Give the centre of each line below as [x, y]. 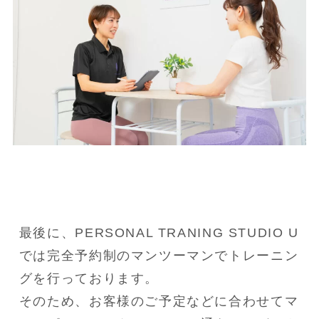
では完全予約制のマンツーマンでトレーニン [159, 256]
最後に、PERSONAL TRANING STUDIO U [159, 233]
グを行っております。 [89, 279]
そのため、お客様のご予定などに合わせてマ [159, 302]
